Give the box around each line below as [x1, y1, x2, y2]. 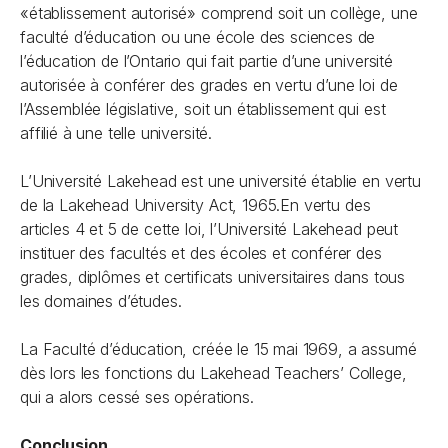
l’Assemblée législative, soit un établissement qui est [20, 99, 386, 119]
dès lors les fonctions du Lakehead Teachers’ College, [20, 363, 407, 383]
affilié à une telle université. [20, 123, 227, 143]
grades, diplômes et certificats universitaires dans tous [20, 267, 406, 287]
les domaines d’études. [20, 291, 182, 311]
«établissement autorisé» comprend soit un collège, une [20, 3, 418, 23]
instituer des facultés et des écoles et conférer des [20, 243, 382, 263]
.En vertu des [276, 195, 371, 215]
